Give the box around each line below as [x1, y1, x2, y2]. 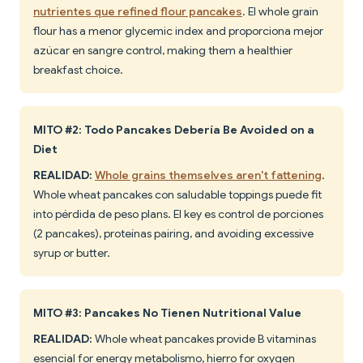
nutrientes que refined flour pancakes [33, 4, 242, 19]
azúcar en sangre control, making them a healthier [33, 43, 293, 58]
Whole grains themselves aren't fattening [95, 168, 322, 183]
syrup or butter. [33, 246, 110, 261]
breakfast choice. [33, 62, 123, 78]
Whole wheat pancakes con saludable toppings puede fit [33, 187, 322, 203]
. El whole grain [242, 4, 318, 19]
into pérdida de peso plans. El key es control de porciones [33, 207, 323, 222]
